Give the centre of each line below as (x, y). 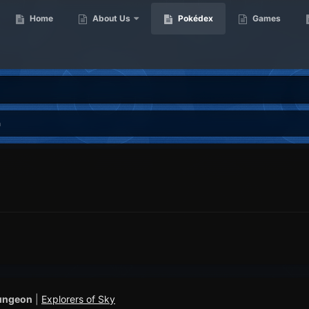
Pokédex (195, 18)
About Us (110, 18)
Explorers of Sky (78, 299)
